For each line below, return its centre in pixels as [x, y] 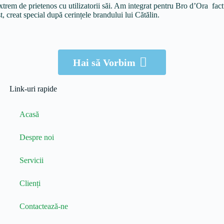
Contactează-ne [43, 206]
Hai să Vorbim [104, 62]
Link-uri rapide [33, 89]
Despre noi [36, 137]
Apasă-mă [112, 37]
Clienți [30, 183]
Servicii [31, 160]
